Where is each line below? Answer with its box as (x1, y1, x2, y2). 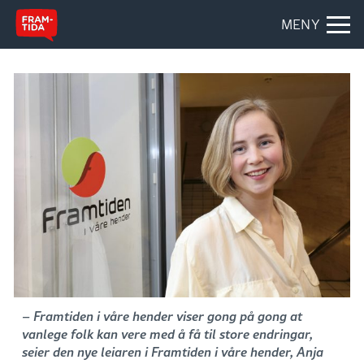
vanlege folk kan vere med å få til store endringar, (22, 323, 313, 343)
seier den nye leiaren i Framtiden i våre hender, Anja (22, 341, 323, 361)
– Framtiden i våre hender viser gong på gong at (22, 305, 302, 325)
